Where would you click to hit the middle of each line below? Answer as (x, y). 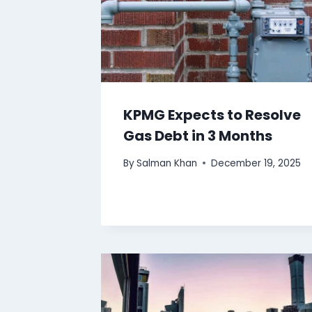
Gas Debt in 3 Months (198, 135)
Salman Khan (167, 163)
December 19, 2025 (256, 163)
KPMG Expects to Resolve (212, 115)
